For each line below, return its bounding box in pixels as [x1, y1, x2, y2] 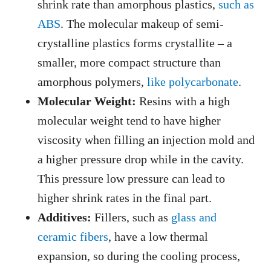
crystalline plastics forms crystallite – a [38, 36, 233, 50]
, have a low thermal [108, 230, 209, 243]
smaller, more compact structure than [38, 56, 221, 69]
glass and [171, 211, 217, 224]
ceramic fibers [38, 230, 109, 243]
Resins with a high [136, 94, 230, 108]
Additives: [38, 211, 92, 224]
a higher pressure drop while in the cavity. [38, 152, 244, 166]
